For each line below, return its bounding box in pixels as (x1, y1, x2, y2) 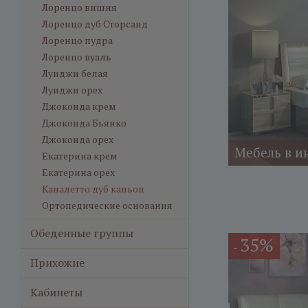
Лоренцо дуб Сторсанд (42, 17, 148, 30)
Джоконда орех (42, 133, 113, 146)
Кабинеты (30, 285, 82, 300)
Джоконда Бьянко (42, 116, 126, 129)
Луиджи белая (42, 67, 108, 80)
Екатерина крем (42, 149, 118, 162)
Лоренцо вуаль (42, 50, 111, 63)
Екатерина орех (42, 166, 115, 179)
